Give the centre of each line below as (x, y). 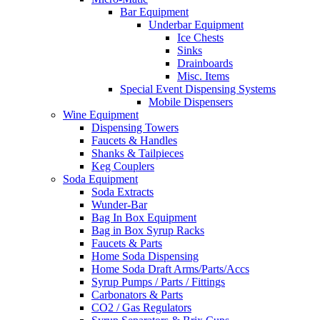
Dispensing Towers (135, 128)
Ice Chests (200, 38)
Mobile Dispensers (191, 102)
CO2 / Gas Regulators (141, 308)
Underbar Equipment (196, 25)
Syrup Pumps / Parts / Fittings (158, 282)
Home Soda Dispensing (145, 256)
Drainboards (205, 64)
